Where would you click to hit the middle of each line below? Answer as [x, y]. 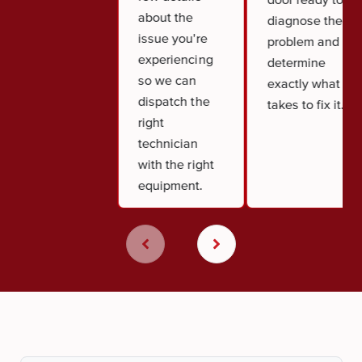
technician [168, 143]
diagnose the [305, 20]
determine [296, 62]
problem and [303, 41]
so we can [167, 80]
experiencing [175, 59]
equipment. [170, 185]
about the [166, 17]
